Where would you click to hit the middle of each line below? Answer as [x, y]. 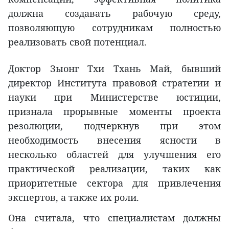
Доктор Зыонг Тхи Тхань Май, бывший [114, 69]
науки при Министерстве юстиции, [114, 97]
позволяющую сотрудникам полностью [114, 28]
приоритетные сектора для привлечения [114, 183]
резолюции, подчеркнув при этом [114, 126]
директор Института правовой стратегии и [114, 83]
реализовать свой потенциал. [77, 42]
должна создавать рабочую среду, [114, 14]
